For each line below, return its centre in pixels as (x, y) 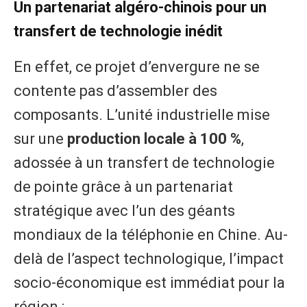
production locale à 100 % (154, 138)
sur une (40, 138)
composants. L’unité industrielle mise (142, 114)
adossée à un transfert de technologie (144, 162)
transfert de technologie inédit (118, 32)
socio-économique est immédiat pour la (149, 282)
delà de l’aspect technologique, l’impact (149, 258)
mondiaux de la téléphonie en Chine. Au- (151, 234)
